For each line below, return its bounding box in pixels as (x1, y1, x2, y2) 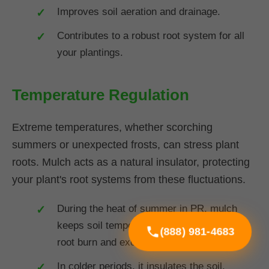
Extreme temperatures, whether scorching (12, 121, 213, 133)
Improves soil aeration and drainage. (57, 6, 220, 18)
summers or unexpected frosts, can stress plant (12, 138, 239, 151)
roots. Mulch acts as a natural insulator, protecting (12, 156, 250, 168)
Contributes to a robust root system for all (57, 30, 244, 42)
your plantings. (57, 47, 123, 59)
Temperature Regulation (12, 86, 189, 104)
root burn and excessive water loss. (57, 236, 217, 248)
